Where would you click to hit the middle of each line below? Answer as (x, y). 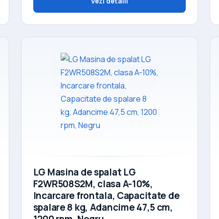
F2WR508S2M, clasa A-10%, (93, 184)
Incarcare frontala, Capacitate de (106, 195)
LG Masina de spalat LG (84, 172)
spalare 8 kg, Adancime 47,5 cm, (103, 207)
